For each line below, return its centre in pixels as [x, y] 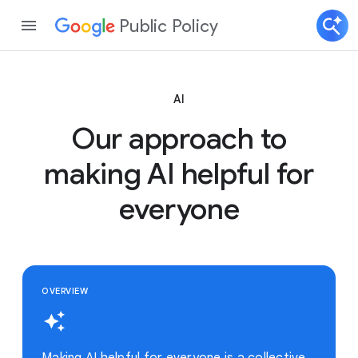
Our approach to [179, 139]
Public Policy [169, 26]
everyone [179, 209]
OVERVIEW [65, 291]
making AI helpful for [179, 174]
